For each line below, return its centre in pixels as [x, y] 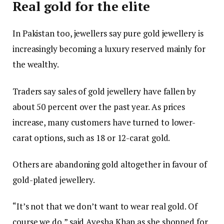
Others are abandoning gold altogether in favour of [110, 164]
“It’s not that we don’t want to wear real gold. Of [105, 206]
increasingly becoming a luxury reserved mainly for [109, 49]
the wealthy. [36, 64]
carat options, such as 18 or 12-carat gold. [91, 137]
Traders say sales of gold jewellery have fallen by [104, 91]
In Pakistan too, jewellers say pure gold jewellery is [108, 33]
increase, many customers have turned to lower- [104, 122]
